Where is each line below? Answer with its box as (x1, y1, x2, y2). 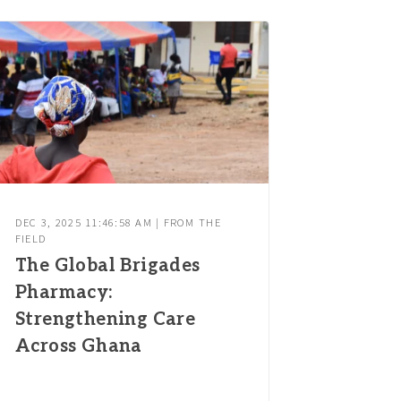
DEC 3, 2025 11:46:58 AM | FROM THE (14, 215, 221, 229)
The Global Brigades (14, 254, 200, 277)
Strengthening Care (14, 308, 196, 330)
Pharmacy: (14, 281, 113, 303)
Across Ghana (14, 335, 142, 357)
